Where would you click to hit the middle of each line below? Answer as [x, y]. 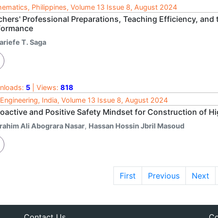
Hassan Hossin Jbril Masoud [136, 126]
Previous [163, 175]
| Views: [45, 87]
